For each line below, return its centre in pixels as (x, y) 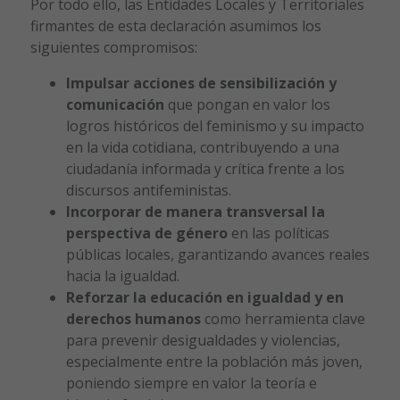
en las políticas (280, 233)
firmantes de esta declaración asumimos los (175, 25)
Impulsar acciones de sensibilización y (201, 83)
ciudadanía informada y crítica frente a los (205, 168)
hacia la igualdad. (122, 275)
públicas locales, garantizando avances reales (217, 254)
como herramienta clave (284, 318)
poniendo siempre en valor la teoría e (191, 383)
